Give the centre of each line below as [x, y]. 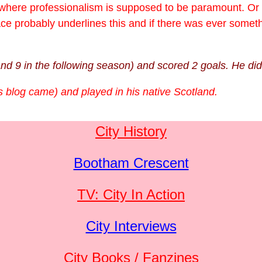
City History [131, 132]
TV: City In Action [131, 195]
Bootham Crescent [131, 163]
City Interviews [131, 226]
